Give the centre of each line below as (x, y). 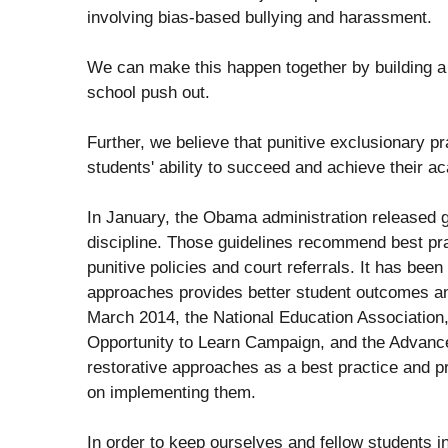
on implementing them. (171, 392)
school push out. (148, 92)
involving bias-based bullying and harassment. (259, 17)
